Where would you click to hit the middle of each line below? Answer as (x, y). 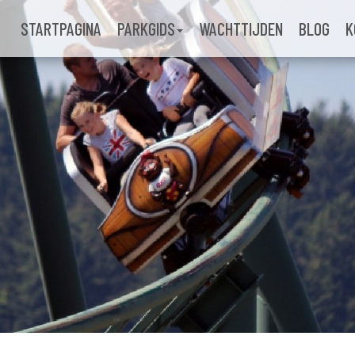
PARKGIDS (146, 29)
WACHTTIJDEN (241, 29)
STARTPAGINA (61, 29)
